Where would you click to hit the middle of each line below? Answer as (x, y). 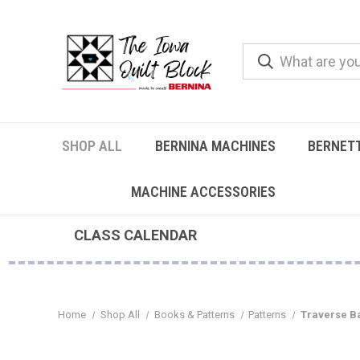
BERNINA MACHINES (215, 146)
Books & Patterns (194, 315)
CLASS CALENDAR (135, 235)
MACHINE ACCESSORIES (204, 192)
